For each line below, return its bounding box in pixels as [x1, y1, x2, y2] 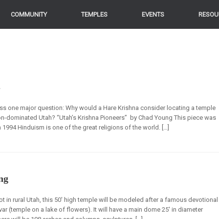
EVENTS [142, 11, 164, 18]
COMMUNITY [11, 11, 47, 18]
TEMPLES [81, 11, 108, 18]
